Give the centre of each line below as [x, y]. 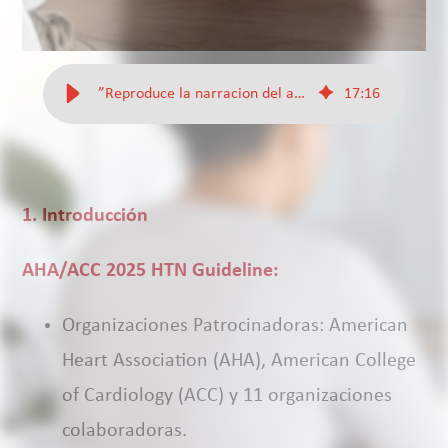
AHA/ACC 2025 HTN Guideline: [151, 271]
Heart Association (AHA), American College [239, 361]
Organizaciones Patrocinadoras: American [235, 326]
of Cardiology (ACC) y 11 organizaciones [227, 396]
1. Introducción [85, 216]
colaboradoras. [125, 431]
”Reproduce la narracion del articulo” [299, 94]
